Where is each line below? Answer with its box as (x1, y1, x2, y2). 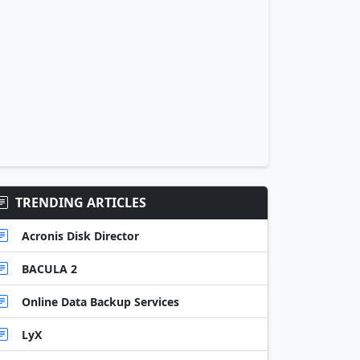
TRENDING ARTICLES (15, 194, 146, 211)
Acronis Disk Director (22, 227, 139, 243)
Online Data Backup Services (22, 293, 179, 309)
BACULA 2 (22, 260, 77, 276)
